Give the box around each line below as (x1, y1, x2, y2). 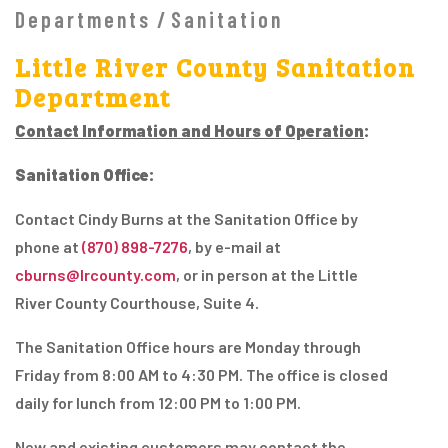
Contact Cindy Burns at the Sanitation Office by (15, 209, 358, 229)
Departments (15, 6, 151, 33)
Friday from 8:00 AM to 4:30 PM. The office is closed (15, 365, 388, 385)
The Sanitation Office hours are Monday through (15, 337, 361, 357)
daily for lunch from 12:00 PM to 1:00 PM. (15, 393, 301, 413)
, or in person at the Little (176, 265, 358, 285)
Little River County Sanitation (15, 50, 416, 85)
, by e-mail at (188, 237, 281, 257)
